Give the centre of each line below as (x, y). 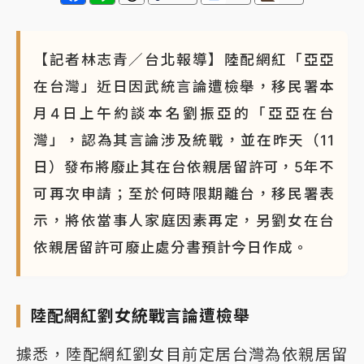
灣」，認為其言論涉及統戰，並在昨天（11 (184, 140)
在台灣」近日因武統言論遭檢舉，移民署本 (184, 86)
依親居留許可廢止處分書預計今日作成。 (171, 247)
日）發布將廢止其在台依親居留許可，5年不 (184, 167)
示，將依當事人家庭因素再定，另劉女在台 (184, 220)
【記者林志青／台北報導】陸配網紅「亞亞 (184, 59)
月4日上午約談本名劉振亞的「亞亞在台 (184, 113)
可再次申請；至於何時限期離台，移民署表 (184, 193)
